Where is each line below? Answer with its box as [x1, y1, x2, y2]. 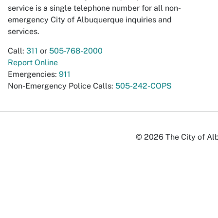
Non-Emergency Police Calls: [8, 81, 115, 91]
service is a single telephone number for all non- [8, 3, 181, 13]
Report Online [8, 58, 58, 67]
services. [8, 27, 39, 36]
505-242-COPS [115, 81, 172, 91]
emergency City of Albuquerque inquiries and [8, 15, 172, 24]
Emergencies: [8, 70, 59, 79]
